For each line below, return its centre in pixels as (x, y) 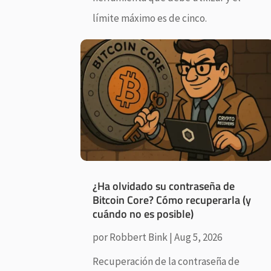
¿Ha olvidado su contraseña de (164, 186)
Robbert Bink (139, 237)
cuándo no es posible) (143, 214)
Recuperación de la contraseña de (166, 261)
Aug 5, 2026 (198, 237)
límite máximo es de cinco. (150, 18)
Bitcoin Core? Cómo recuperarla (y (172, 200)
